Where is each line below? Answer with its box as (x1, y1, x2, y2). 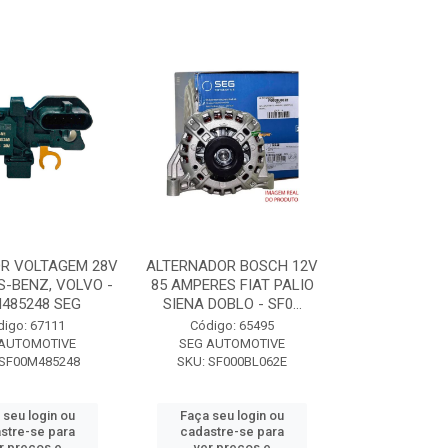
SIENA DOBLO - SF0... (162, 295, 302, 313)
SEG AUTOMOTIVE (179, 336, 286, 351)
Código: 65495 (190, 318, 275, 333)
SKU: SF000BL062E (177, 354, 288, 369)
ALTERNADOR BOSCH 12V (146, 257, 319, 275)
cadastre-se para (180, 424, 285, 439)
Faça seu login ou (180, 408, 285, 423)
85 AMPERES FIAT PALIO (150, 276, 314, 294)
